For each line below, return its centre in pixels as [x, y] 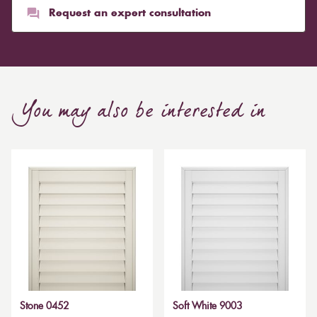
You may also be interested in [138, 114]
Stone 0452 [44, 307]
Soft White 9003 [207, 307]
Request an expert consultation [130, 14]
